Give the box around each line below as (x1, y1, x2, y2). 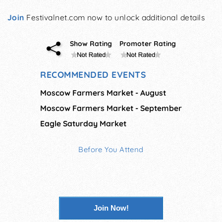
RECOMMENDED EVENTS (40, 68, 146, 80)
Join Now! (93, 203, 129, 212)
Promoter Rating (119, 39, 176, 48)
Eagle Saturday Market (40, 118, 126, 128)
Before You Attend (78, 144, 144, 154)
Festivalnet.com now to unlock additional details (24, 12, 205, 23)
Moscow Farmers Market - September (40, 103, 182, 113)
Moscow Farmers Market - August (40, 87, 166, 98)
